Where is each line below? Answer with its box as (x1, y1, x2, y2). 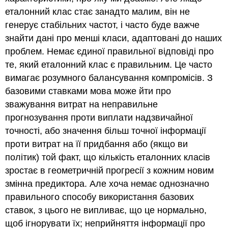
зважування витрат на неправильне (5, 99, 158, 109)
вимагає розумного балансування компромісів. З (5, 72, 213, 83)
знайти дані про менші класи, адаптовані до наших (5, 33, 222, 43)
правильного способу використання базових (5, 191, 194, 202)
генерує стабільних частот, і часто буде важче (5, 19, 200, 30)
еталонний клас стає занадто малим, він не (5, 6, 190, 17)
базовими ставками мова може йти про (5, 85, 172, 96)
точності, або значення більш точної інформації (5, 125, 207, 136)
